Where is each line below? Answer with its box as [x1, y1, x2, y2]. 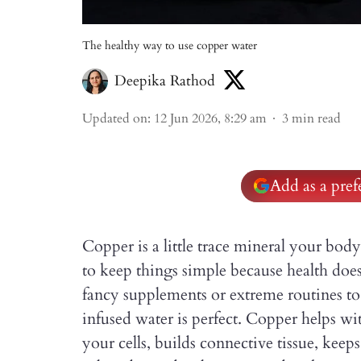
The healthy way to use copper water [82, 38, 257, 53]
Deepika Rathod [114, 71, 215, 91]
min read [292, 110, 341, 127]
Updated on [82, 110, 147, 127]
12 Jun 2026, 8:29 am [154, 110, 267, 127]
